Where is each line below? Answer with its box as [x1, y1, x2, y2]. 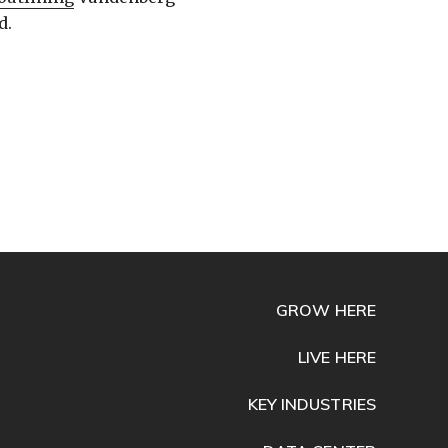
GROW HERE [276, 299, 376, 320]
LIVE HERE [298, 346, 376, 367]
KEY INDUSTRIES [247, 393, 376, 414]
